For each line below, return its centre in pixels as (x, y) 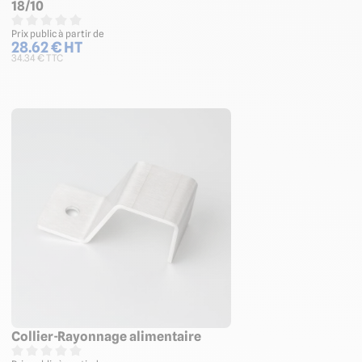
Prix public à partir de (58, 34)
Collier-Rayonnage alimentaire (106, 337)
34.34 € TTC (37, 59)
